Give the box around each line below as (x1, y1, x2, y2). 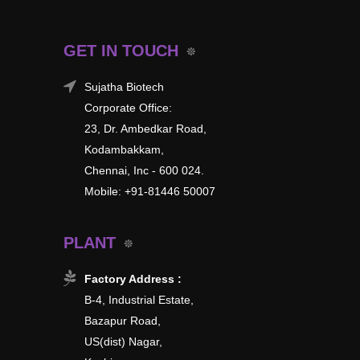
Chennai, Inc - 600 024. (84, 164, 204, 178)
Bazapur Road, (84, 314, 161, 328)
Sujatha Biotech (84, 80, 164, 94)
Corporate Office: (84, 101, 172, 115)
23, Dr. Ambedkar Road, (84, 122, 207, 136)
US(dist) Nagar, (84, 335, 162, 349)
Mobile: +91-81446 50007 (84, 185, 215, 198)
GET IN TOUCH (63, 42, 178, 60)
